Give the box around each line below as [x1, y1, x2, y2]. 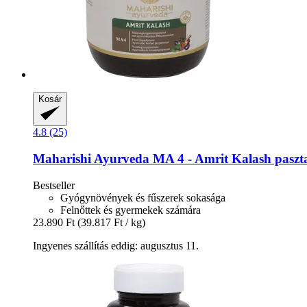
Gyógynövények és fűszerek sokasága [60, 191, 225, 204]
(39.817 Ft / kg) [77, 216, 145, 228]
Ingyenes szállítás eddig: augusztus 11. [33, 239, 199, 251]
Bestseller [33, 179, 75, 191]
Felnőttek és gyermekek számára [60, 204, 201, 216]
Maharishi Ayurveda [33, 151, 149, 166]
